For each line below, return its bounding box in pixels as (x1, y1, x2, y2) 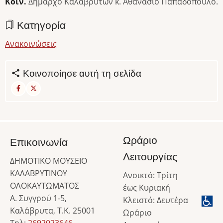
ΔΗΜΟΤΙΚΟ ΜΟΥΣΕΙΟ (10, 155, 87, 167)
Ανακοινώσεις (5, 38, 57, 50)
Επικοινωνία (10, 136, 68, 149)
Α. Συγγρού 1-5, (10, 193, 67, 204)
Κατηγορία (14, 19, 66, 32)
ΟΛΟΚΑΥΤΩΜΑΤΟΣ (10, 180, 79, 192)
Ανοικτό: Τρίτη (123, 170, 178, 181)
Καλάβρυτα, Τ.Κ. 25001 (10, 205, 95, 217)
